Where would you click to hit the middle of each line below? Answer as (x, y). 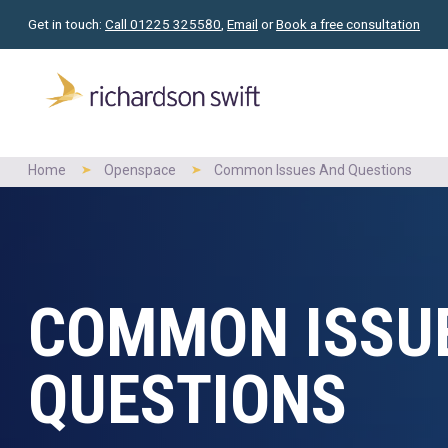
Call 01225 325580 (163, 24)
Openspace (140, 169)
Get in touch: (67, 24)
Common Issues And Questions (313, 169)
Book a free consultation (348, 24)
